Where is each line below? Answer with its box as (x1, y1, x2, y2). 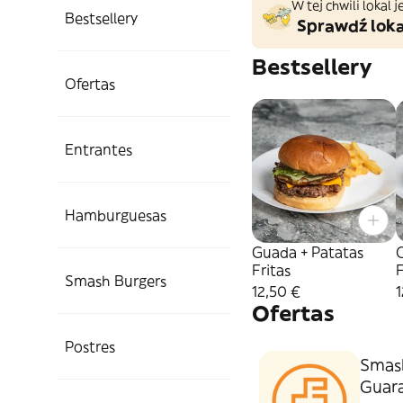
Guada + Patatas (252, 243, 363, 261)
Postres (65, 337, 115, 355)
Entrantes (65, 140, 132, 158)
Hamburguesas (65, 206, 166, 224)
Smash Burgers (65, 272, 166, 290)
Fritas (252, 261, 291, 279)
